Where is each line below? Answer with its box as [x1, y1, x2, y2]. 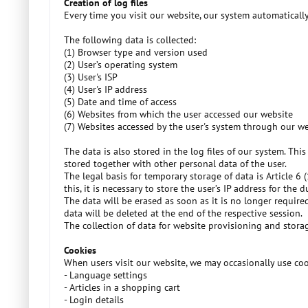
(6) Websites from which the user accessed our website [64, 108, 293, 120]
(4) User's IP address [64, 83, 147, 96]
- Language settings [64, 269, 147, 281]
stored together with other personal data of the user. [64, 157, 287, 170]
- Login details [64, 294, 124, 306]
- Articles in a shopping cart [64, 281, 180, 294]
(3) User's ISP [64, 71, 118, 83]
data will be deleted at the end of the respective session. [64, 207, 302, 219]
